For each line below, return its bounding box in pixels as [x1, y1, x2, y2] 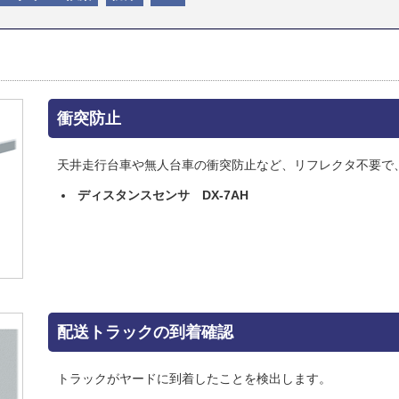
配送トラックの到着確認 [57, 322, 233, 341]
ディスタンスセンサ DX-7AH [77, 187, 248, 202]
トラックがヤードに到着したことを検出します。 [57, 370, 331, 386]
